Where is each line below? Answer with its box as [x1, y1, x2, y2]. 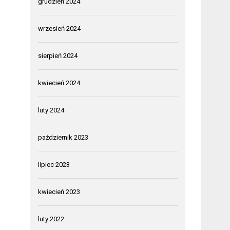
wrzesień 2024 [38, 24, 81, 32]
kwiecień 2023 [38, 187, 81, 196]
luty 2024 [38, 106, 65, 114]
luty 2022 [38, 215, 65, 223]
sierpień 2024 [38, 51, 78, 60]
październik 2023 [38, 133, 89, 141]
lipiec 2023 [38, 160, 70, 168]
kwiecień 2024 [38, 79, 81, 87]
